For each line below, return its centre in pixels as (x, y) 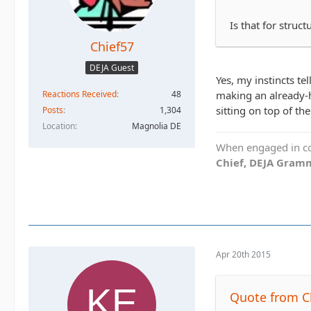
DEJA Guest (112, 67)
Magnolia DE (157, 126)
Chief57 (112, 47)
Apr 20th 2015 (243, 254)
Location (59, 126)
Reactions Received (79, 94)
